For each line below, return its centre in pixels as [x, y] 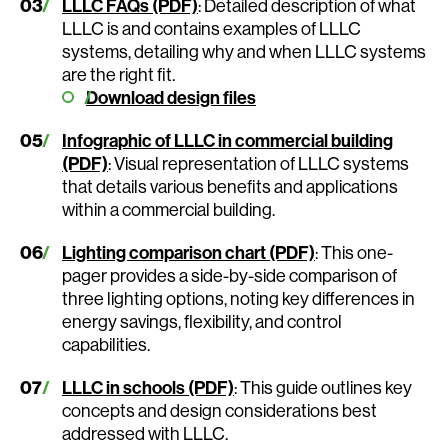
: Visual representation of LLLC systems [258, 163]
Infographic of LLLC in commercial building [227, 140]
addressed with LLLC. [145, 433]
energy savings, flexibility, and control [202, 321]
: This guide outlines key [323, 387]
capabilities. [106, 344]
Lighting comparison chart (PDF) [188, 252]
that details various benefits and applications [230, 186]
